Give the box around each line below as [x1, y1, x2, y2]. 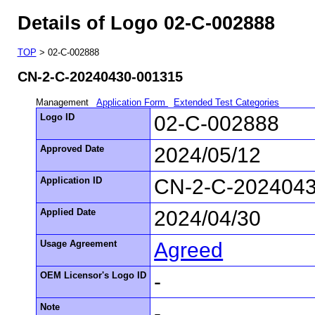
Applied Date [40, 206, 96, 217]
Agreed [154, 238, 224, 262]
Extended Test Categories [174, 96, 280, 108]
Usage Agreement [40, 238, 117, 249]
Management [36, 96, 92, 108]
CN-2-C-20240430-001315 [17, 69, 183, 85]
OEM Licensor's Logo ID [40, 269, 147, 281]
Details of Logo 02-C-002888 [17, 12, 275, 34]
